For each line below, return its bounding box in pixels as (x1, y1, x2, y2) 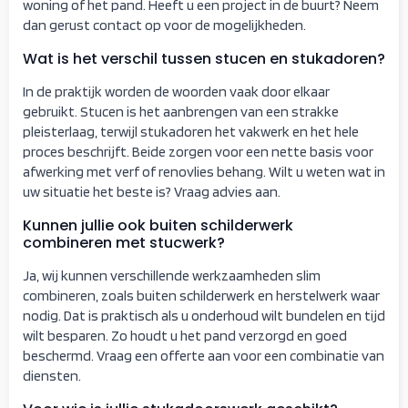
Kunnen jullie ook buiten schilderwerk (23, 214, 293, 236)
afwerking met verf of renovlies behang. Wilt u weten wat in (23, 162, 385, 180)
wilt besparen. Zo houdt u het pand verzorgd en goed (23, 326, 347, 344)
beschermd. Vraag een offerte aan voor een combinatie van (23, 346, 384, 364)
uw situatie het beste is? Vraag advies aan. (23, 182, 280, 200)
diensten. (23, 366, 81, 384)
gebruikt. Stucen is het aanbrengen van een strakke (23, 102, 339, 120)
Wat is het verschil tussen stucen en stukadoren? (23, 47, 385, 69)
